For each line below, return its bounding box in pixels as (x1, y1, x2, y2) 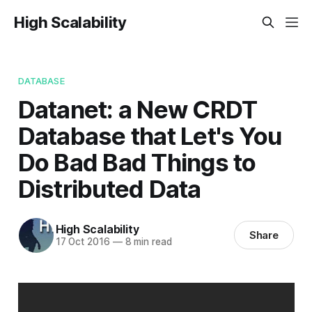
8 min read (122, 236, 172, 248)
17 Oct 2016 (55, 236, 110, 248)
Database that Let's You (17, 120, 282, 150)
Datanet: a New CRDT (17, 94, 258, 124)
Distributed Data (17, 173, 201, 203)
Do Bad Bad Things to (17, 147, 256, 177)
